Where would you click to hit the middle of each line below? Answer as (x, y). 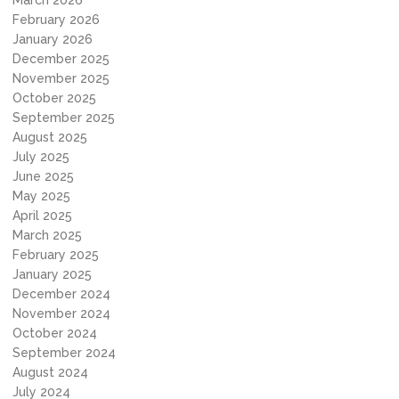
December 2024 (61, 294)
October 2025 (54, 98)
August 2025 (50, 137)
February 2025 (56, 255)
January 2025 (52, 274)
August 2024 (50, 372)
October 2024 (55, 333)
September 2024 (64, 353)
